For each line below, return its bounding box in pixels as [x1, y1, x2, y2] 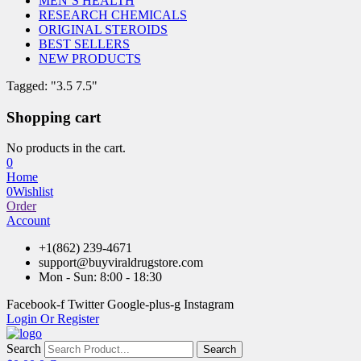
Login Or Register [6, 312, 99, 326]
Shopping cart [6, 108, 101, 126]
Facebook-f [6, 297, 64, 312]
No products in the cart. [6, 141, 126, 156]
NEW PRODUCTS [39, 52, 141, 65]
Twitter [68, 297, 104, 312]
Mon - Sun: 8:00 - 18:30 [39, 270, 162, 284]
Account [6, 214, 50, 228]
